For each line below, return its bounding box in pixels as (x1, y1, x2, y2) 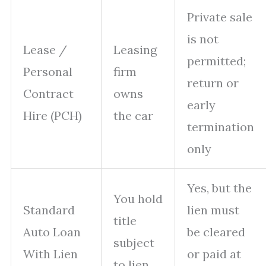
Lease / (23, 42, 67, 57)
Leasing (113, 42, 157, 57)
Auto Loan (23, 224, 81, 239)
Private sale (187, 9, 252, 24)
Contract (23, 86, 74, 101)
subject (113, 235, 154, 250)
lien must (187, 202, 239, 217)
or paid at (187, 246, 241, 261)
